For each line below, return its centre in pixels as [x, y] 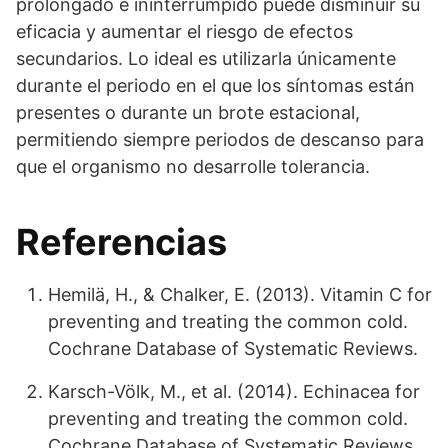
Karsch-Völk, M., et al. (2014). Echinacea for [234, 392]
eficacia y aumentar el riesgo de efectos [184, 32]
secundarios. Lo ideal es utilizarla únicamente [206, 59]
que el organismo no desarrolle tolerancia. [193, 167]
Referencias [121, 242]
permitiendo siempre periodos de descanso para [220, 140]
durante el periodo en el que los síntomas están [215, 86]
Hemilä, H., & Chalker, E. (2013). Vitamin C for [240, 295]
